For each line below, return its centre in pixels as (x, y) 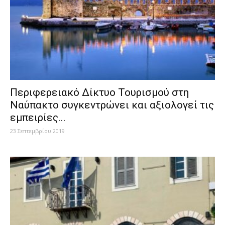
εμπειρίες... (38, 118)
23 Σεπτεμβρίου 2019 (37, 131)
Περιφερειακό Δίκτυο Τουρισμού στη (99, 93)
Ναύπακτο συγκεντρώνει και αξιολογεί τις (112, 105)
